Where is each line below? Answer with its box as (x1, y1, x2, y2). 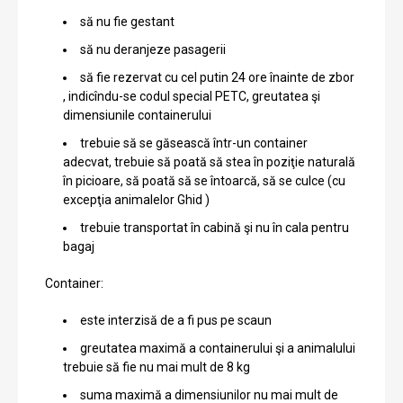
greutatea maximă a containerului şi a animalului (80, 340, 355, 355)
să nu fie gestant (80, 13, 175, 29)
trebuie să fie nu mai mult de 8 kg (63, 359, 250, 374)
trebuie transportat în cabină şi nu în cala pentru (80, 219, 349, 235)
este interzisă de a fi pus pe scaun (80, 312, 272, 327)
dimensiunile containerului (63, 107, 211, 122)
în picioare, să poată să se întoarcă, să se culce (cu (63, 173, 345, 188)
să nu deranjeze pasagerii (80, 41, 226, 57)
